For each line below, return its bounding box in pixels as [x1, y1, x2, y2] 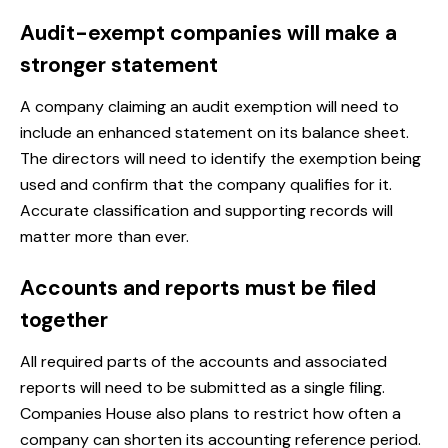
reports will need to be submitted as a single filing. [20, 377, 385, 399]
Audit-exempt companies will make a [20, 19, 397, 48]
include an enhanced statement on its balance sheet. [20, 122, 409, 144]
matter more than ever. [20, 226, 189, 248]
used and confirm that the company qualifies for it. [20, 174, 392, 196]
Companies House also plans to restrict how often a [20, 403, 401, 425]
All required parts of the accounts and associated [20, 351, 387, 373]
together [20, 306, 108, 335]
